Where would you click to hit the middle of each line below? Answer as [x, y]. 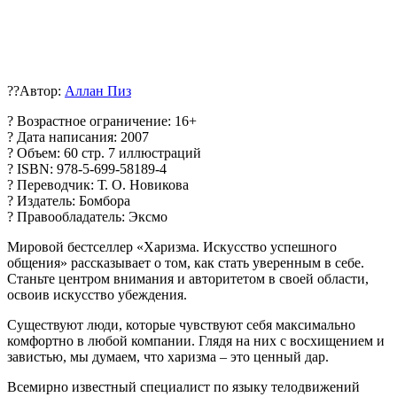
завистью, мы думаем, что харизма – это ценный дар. [168, 357]
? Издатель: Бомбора [69, 201]
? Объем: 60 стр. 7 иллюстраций [104, 153]
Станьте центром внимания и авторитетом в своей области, [188, 279]
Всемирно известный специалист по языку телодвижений [183, 387]
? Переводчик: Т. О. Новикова [98, 185]
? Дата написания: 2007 [78, 137]
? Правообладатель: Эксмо [87, 217]
